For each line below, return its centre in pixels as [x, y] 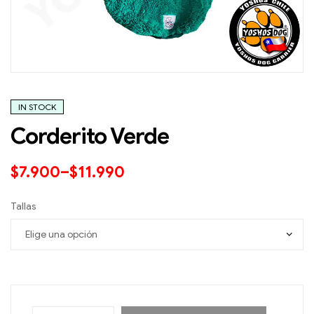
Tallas [23, 207]
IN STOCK [37, 107]
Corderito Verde [90, 136]
